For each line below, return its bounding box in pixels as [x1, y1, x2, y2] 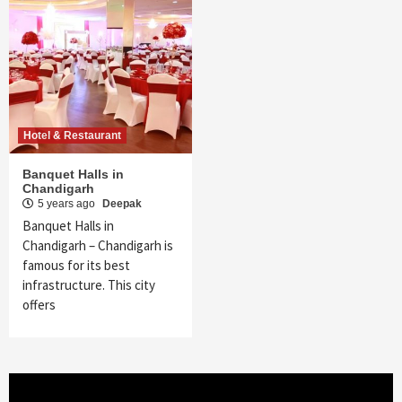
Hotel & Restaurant [23, 129, 121, 143]
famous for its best [22, 257, 130, 275]
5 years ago [38, 197, 98, 211]
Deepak [102, 197, 142, 211]
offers [22, 296, 56, 314]
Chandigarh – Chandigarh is [22, 237, 173, 255]
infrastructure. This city [22, 276, 155, 294]
